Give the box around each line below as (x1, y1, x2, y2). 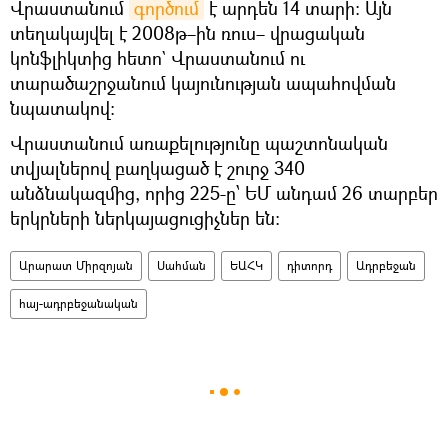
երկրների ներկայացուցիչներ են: (10, 206, 280, 231)
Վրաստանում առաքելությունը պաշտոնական (10, 131, 388, 156)
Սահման (157, 257, 206, 275)
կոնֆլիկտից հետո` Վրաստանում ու (10, 46, 305, 71)
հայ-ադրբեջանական (19, 295, 138, 313)
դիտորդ (287, 257, 332, 275)
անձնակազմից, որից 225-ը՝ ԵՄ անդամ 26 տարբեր (10, 181, 438, 206)
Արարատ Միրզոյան (19, 257, 133, 275)
